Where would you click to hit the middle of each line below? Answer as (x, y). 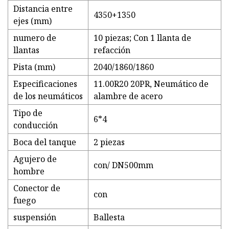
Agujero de (35, 159)
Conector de (37, 188)
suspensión (35, 217)
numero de (35, 38)
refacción (112, 50)
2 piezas (109, 142)
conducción (36, 125)
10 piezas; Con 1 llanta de (142, 38)
